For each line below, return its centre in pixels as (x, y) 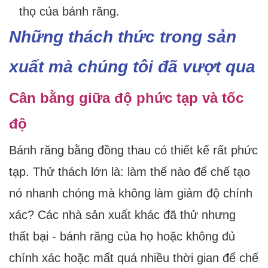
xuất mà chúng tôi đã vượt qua (132, 67)
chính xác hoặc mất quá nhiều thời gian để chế (134, 258)
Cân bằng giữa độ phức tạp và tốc (126, 98)
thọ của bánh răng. (69, 12)
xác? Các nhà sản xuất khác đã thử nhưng (122, 215)
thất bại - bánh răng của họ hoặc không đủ (122, 237)
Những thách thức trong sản (123, 37)
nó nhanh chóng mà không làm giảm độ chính (131, 194)
